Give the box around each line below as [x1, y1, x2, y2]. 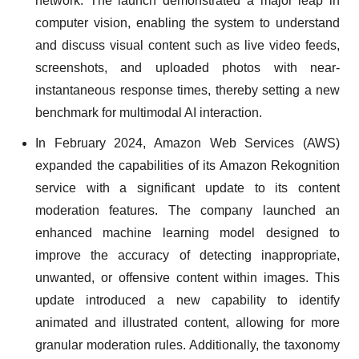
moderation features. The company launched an [35, 204, 340, 217]
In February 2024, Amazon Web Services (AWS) [35, 136, 340, 150]
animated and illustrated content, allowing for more [35, 316, 340, 329]
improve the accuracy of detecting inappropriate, [35, 248, 340, 262]
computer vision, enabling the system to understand [35, 16, 340, 30]
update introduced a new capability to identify [35, 293, 340, 307]
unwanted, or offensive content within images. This [35, 271, 340, 284]
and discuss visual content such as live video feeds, [35, 38, 340, 52]
